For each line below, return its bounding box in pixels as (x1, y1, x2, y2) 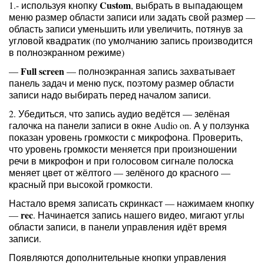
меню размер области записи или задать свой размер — (9, 11, 255, 23)
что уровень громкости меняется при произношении (9, 143, 237, 155)
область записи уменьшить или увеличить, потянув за (9, 22, 243, 35)
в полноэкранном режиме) (9, 46, 124, 58)
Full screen (21, 64, 64, 78)
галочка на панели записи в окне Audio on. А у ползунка (9, 119, 249, 131)
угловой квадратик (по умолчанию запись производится (9, 34, 253, 47)
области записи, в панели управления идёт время (9, 220, 227, 233)
